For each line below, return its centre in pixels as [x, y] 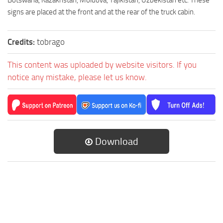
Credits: [22, 42]
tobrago [51, 42]
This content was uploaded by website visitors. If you [102, 65]
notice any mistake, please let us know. [77, 77]
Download [116, 142]
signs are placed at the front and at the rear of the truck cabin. [101, 12]
